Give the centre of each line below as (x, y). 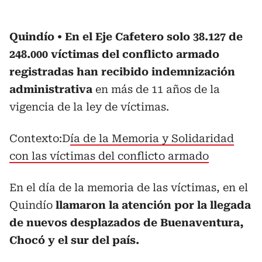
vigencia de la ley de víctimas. (89, 106)
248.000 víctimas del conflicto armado (114, 54)
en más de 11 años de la (156, 89)
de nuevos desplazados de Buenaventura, (127, 222)
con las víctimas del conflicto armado (109, 156)
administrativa (51, 89)
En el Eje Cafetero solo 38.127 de (154, 36)
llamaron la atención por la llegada (153, 205)
